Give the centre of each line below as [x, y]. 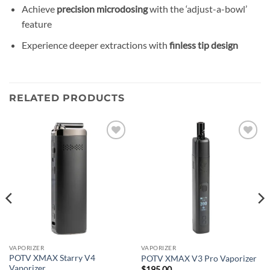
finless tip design [203, 45]
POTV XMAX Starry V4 [52, 258]
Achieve [39, 8]
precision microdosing [102, 8]
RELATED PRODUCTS [67, 98]
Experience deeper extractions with [95, 45]
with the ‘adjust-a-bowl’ [197, 8]
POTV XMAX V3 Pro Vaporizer [199, 258]
